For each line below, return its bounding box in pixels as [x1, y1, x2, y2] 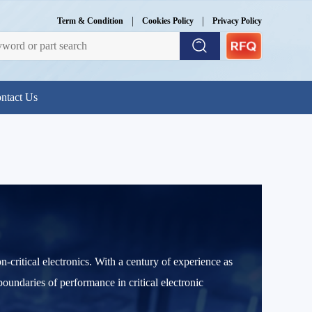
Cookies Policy [142, 16, 194, 26]
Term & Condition [57, 16, 123, 26]
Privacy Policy [212, 16, 262, 26]
